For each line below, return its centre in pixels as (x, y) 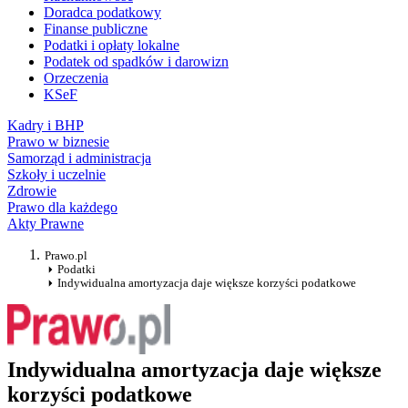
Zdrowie (32, 191)
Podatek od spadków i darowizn (136, 62)
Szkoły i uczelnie (56, 175)
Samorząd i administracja (79, 158)
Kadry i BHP (46, 126)
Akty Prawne (46, 224)
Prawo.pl (66, 256)
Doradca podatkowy (102, 13)
